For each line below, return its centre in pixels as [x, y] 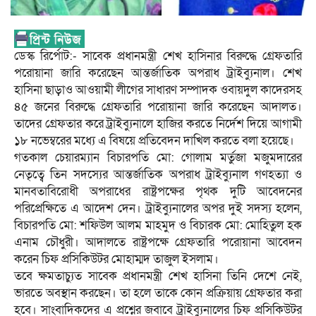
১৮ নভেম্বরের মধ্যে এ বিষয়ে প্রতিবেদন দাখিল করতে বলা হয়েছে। [154, 141]
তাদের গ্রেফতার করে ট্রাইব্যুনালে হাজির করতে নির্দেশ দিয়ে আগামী [158, 124]
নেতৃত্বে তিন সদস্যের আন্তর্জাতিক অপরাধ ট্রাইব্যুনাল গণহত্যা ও [158, 175]
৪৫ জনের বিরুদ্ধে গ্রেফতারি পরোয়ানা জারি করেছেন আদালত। [158, 107]
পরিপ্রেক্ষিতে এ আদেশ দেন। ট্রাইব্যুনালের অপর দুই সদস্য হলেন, [158, 209]
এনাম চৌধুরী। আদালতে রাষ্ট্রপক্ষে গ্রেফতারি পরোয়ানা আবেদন [158, 243]
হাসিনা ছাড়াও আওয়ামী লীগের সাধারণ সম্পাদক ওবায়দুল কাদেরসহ [158, 90]
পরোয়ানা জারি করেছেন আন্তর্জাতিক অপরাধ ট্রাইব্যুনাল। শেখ [158, 73]
